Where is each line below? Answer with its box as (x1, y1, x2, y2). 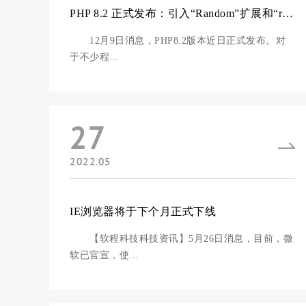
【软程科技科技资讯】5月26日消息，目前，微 (70, 234, 293, 244)
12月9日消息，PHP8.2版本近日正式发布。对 (70, 36, 286, 46)
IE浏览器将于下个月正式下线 (70, 206, 216, 217)
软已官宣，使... (70, 250, 139, 260)
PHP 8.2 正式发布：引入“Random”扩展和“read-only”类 (282, 8, 293, 19)
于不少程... (70, 52, 119, 62)
